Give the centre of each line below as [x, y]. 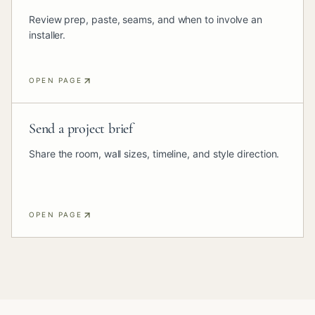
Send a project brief [81, 129]
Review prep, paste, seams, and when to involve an [146, 19]
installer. [47, 35]
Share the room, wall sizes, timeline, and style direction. [154, 154]
